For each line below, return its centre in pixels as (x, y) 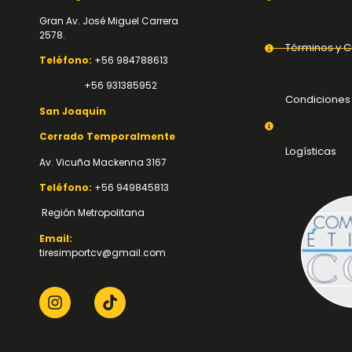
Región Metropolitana (92, 213)
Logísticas (310, 152)
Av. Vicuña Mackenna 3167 (103, 162)
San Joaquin (73, 111)
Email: (56, 238)
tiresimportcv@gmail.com (103, 252)
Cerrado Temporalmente (107, 137)
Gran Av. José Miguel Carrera (109, 20)
